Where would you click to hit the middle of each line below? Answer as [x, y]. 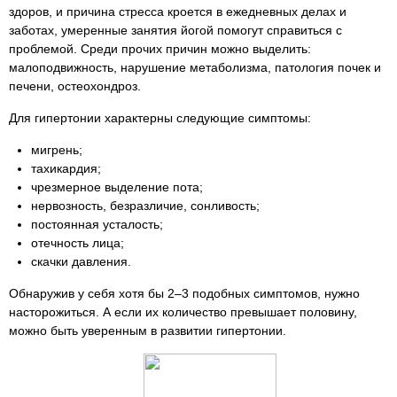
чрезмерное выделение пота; [117, 187]
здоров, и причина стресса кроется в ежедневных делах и [178, 12]
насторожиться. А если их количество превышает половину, [183, 312]
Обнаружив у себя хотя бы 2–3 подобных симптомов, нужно [184, 293]
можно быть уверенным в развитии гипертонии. [148, 331]
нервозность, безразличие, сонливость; [145, 206]
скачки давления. [81, 261]
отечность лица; [78, 243]
